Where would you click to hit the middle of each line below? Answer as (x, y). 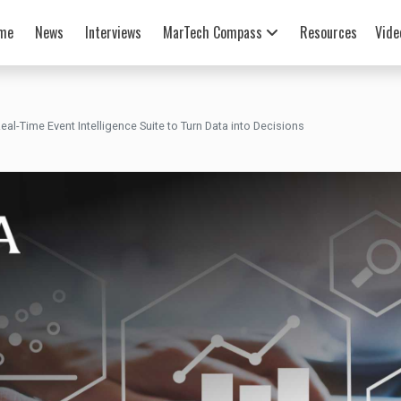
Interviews (113, 33)
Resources (328, 33)
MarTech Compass (214, 33)
